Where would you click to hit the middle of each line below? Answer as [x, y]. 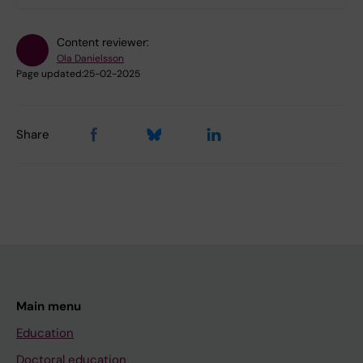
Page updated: [50, 74]
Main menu [49, 307]
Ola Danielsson [90, 59]
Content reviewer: [103, 43]
